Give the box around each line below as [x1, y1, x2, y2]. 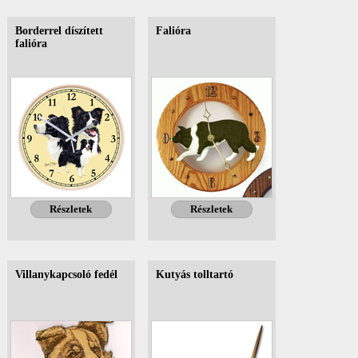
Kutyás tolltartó [155, 268, 233, 280]
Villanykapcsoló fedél [14, 268, 117, 280]
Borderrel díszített [14, 24, 103, 37]
